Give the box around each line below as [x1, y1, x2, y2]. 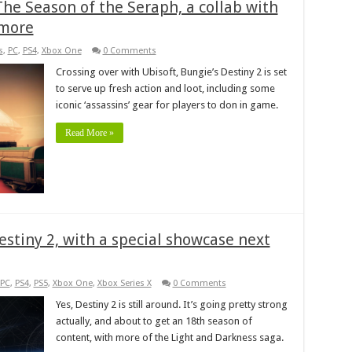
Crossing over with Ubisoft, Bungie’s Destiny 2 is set [55, 65, 287, 78]
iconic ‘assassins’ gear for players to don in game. [55, 98, 278, 111]
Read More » [64, 126, 114, 138]
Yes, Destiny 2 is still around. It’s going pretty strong [55, 298, 288, 310]
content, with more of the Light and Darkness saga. [55, 331, 284, 343]
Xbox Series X [97, 277, 152, 288]
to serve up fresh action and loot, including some [55, 82, 275, 94]
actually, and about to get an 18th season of [55, 314, 252, 327]
